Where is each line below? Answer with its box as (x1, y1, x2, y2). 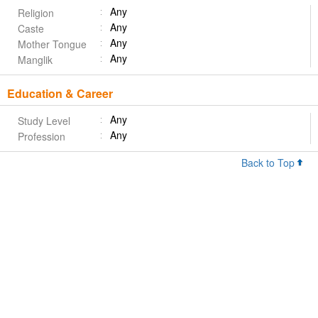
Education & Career (7, 85, 113, 102)
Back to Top (241, 155, 297, 170)
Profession (18, 129, 65, 144)
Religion (18, 6, 54, 21)
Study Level (18, 114, 70, 128)
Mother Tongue (18, 37, 87, 52)
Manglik (18, 53, 53, 67)
